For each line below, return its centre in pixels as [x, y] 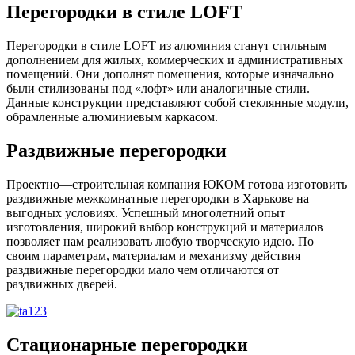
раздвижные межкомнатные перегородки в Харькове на [158, 199]
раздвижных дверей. [62, 284]
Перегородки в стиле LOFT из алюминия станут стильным [166, 46]
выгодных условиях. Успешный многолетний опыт [146, 213]
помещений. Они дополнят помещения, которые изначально [170, 74]
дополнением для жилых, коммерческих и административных [175, 60]
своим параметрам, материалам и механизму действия [153, 256]
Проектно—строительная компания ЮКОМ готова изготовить [177, 185]
